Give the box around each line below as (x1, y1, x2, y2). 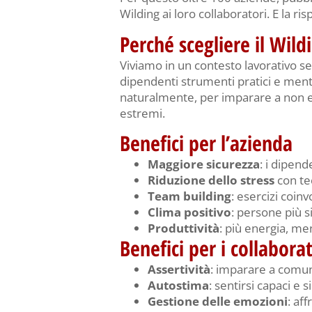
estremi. (120, 104, 165, 121)
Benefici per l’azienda (120, 128, 292, 157)
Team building (148, 187, 231, 204)
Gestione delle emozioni (148, 292, 288, 309)
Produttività (148, 219, 219, 236)
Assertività (148, 260, 210, 277)
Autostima (148, 276, 209, 293)
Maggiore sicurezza (148, 155, 260, 172)
